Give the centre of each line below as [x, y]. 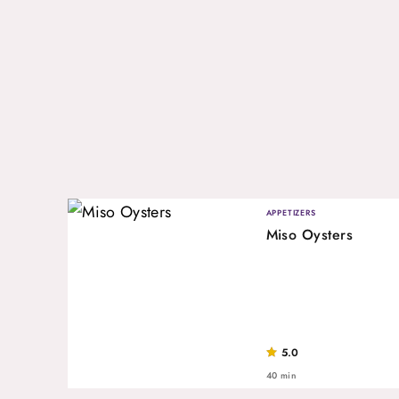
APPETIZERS [291, 212]
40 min [281, 375]
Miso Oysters [309, 234]
